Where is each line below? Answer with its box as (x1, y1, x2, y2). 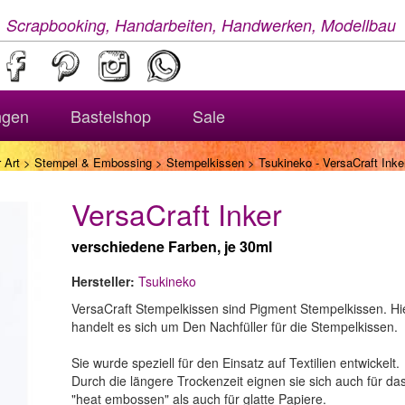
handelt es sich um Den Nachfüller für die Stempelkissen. (71, 317, 398, 335)
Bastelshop (71, 104, 151, 127)
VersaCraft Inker (71, 193, 282, 234)
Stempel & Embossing (34, 154, 152, 171)
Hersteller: (71, 272, 135, 290)
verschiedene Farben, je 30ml (71, 236, 272, 257)
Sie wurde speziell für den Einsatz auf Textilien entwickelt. (71, 353, 400, 372)
